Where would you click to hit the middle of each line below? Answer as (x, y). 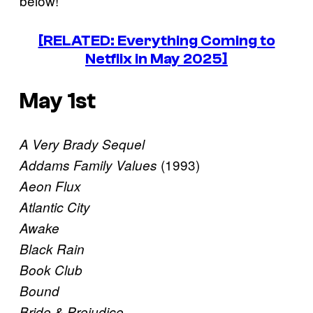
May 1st (58, 102)
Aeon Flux (50, 186)
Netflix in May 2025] (156, 59)
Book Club (51, 270)
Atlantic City (55, 207)
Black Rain (52, 249)
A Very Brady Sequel (82, 144)
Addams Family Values (90, 165)
